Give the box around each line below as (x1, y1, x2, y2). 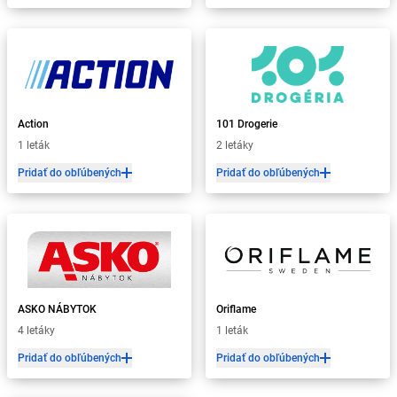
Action (18, 118, 49, 130)
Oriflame (216, 303, 256, 315)
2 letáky (216, 139, 253, 152)
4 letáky (18, 324, 55, 337)
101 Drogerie (216, 118, 277, 130)
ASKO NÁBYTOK (18, 303, 97, 315)
